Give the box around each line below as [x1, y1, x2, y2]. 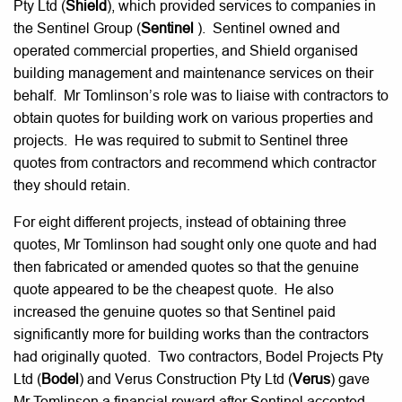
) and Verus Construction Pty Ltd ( [79, 371, 293, 387]
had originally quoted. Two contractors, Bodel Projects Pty [13, 348, 383, 364]
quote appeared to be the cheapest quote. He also [13, 281, 334, 297]
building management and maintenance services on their [13, 65, 373, 81]
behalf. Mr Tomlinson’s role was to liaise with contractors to [13, 87, 389, 103]
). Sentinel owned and [197, 20, 340, 36]
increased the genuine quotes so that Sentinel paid [13, 303, 336, 319]
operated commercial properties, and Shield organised [13, 42, 358, 58]
